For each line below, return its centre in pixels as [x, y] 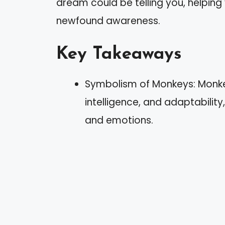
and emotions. [119, 121]
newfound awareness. [108, 21]
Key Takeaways [119, 55]
